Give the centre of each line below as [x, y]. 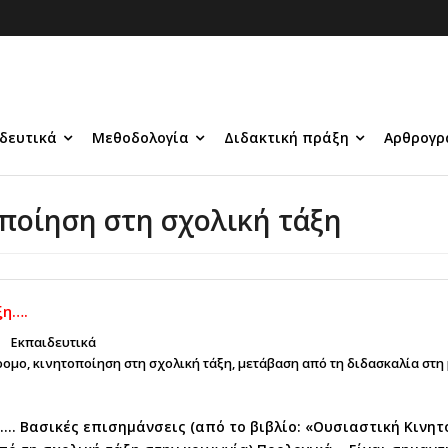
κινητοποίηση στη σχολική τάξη [132, 363]
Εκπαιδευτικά [53, 342]
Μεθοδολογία [140, 137]
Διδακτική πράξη [286, 137]
